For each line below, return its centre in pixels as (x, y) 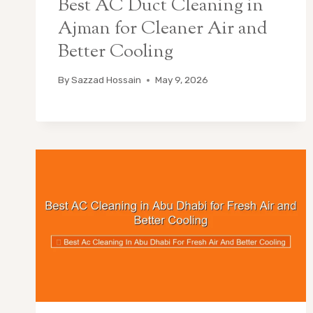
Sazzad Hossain (107, 80)
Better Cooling (116, 52)
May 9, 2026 (182, 80)
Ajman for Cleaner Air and (163, 29)
